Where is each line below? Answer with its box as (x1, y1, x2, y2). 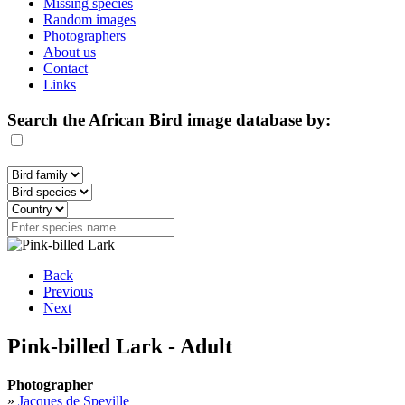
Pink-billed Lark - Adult (7, 334, 232, 359)
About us (43, 44, 96, 60)
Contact (43, 61, 88, 76)
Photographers (43, 28, 126, 43)
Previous (43, 284, 93, 300)
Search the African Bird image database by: (7, 109, 331, 129)
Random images (43, 12, 136, 27)
